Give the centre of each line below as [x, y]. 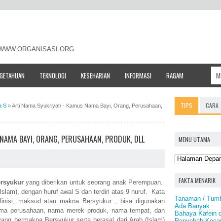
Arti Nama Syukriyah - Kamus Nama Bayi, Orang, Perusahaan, [87, 105]
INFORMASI [138, 75]
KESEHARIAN [95, 75]
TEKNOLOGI [53, 75]
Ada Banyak [192, 206]
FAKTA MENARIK [197, 180]
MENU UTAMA [194, 139]
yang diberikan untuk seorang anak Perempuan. [95, 183]
